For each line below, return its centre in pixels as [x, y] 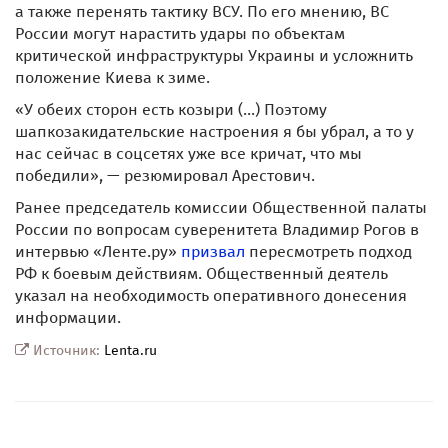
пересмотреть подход [328, 251]
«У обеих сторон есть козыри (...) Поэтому [171, 109]
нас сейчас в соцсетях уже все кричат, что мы [188, 153]
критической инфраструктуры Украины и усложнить [214, 55]
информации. [68, 317]
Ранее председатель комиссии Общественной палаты [221, 207]
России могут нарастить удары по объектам [180, 33]
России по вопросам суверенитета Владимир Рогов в [217, 229]
